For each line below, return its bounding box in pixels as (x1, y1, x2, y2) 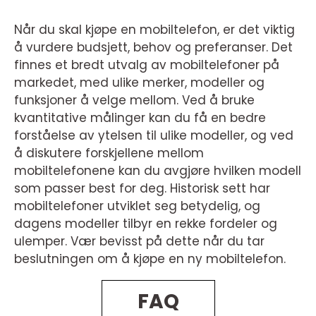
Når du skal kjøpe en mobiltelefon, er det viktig (14, 21, 295, 38)
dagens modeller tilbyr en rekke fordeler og (14, 215, 277, 232)
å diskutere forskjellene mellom (14, 145, 204, 162)
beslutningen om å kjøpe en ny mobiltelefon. (14, 250, 286, 267)
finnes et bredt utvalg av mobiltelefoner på (14, 56, 279, 73)
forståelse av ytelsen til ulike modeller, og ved (14, 127, 293, 144)
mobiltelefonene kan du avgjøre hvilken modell (14, 162, 301, 179)
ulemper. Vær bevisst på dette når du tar (14, 233, 265, 250)
